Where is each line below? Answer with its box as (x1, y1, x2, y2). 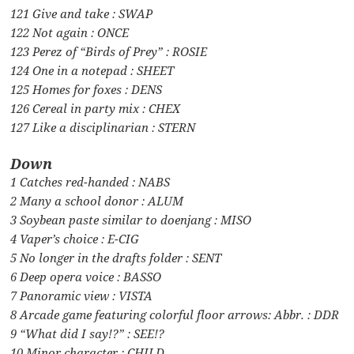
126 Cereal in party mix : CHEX (10, 100, 181, 117)
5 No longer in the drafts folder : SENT (10, 250, 222, 266)
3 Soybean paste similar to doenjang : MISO (10, 212, 252, 228)
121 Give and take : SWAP (10, 6, 153, 22)
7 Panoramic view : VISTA (10, 288, 153, 304)
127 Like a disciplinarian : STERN (10, 119, 196, 136)
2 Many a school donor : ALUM (10, 193, 184, 209)
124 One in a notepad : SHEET (10, 62, 175, 79)
